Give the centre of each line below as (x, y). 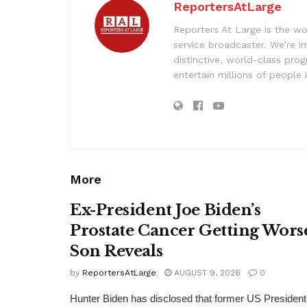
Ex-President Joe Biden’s (165, 210)
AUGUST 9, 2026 (206, 272)
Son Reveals (116, 251)
